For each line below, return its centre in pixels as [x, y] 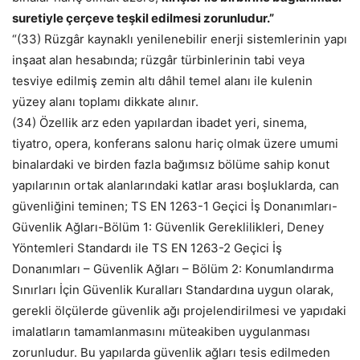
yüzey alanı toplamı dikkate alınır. [105, 102]
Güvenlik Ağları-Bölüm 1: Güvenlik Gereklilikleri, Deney [168, 227]
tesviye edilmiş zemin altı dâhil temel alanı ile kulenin [162, 81]
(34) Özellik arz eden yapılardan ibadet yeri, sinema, [160, 123]
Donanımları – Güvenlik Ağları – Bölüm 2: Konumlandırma [173, 269]
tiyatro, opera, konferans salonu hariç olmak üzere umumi [175, 144]
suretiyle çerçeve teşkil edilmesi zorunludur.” [143, 18]
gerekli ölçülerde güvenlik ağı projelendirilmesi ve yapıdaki [179, 311]
